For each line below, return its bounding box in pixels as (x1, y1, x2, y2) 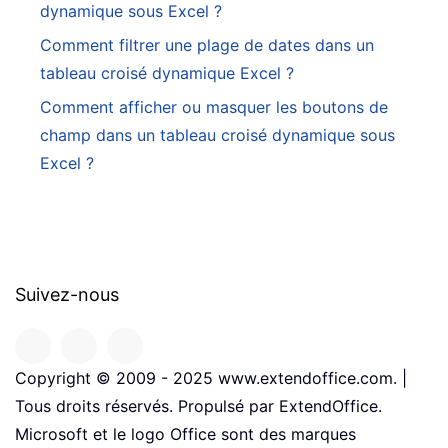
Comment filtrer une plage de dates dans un (40, 35, 374, 56)
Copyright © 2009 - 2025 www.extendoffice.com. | (15, 368, 407, 389)
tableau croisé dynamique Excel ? (40, 63, 294, 84)
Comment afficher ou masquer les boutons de (40, 97, 388, 118)
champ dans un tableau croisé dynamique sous (40, 125, 395, 146)
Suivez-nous (15, 284, 119, 306)
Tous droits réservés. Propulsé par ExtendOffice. (15, 396, 382, 417)
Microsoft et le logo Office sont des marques (15, 424, 356, 445)
